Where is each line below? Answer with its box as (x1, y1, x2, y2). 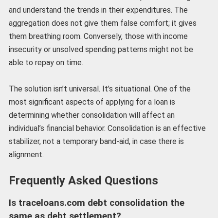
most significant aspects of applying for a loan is (8, 97, 175, 107)
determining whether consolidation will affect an (8, 110, 175, 120)
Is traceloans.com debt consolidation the (8, 197, 184, 208)
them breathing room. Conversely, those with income (8, 31, 188, 41)
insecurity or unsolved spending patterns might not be (8, 44, 193, 54)
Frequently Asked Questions (8, 174, 158, 188)
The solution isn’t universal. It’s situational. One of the (8, 84, 191, 93)
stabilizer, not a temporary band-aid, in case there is (8, 136, 184, 146)
